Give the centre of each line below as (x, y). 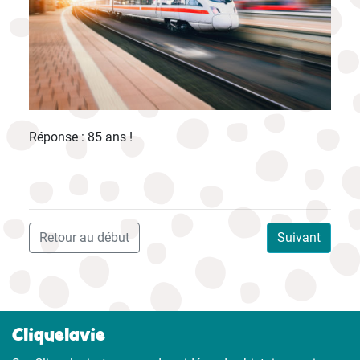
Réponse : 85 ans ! (81, 137)
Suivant (299, 238)
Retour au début (84, 238)
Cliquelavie (59, 334)
